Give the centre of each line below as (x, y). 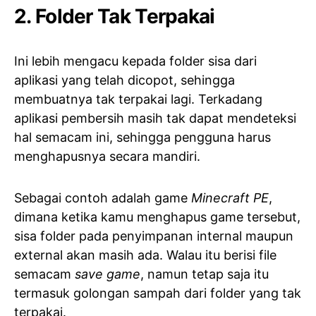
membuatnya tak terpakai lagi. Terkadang (138, 99)
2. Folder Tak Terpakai (115, 16)
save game (108, 274)
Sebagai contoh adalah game (103, 198)
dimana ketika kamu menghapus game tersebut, (157, 217)
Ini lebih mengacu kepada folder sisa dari (135, 61)
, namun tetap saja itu (205, 274)
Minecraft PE (230, 198)
